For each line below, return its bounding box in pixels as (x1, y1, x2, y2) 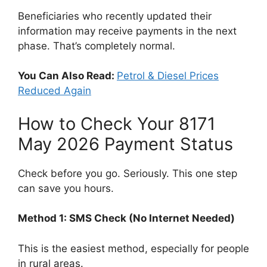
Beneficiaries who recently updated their (18, 10, 212, 22)
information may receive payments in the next (18, 24, 237, 37)
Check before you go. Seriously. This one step (18, 167, 237, 179)
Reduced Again (18, 85, 91, 97)
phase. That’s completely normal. (18, 39, 175, 52)
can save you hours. (18, 182, 114, 194)
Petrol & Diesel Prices (117, 70, 219, 82)
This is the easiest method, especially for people (18, 242, 249, 254)
